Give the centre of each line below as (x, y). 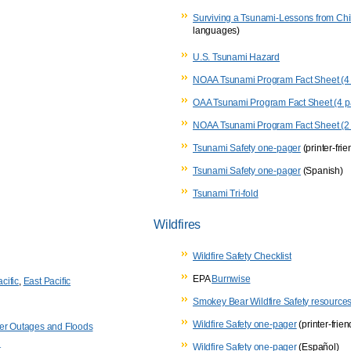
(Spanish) (322, 170)
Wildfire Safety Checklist (242, 256)
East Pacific (47, 281)
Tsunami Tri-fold (226, 193)
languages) (216, 34)
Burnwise (231, 279)
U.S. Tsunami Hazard (236, 57)
